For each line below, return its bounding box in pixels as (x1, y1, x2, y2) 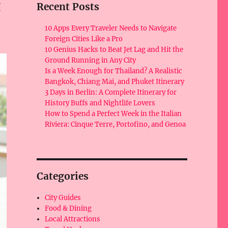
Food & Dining (45, 204, 92, 213)
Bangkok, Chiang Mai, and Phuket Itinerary (45, 77, 185, 86)
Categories (36, 170, 89, 182)
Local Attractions (45, 215, 101, 223)
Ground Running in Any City (45, 56, 136, 65)
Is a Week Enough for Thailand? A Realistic (45, 67, 183, 75)
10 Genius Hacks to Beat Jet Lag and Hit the (45, 45, 184, 54)
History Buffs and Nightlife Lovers (45, 99, 156, 107)
